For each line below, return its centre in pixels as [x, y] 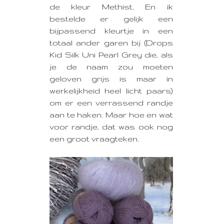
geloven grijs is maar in [111, 78]
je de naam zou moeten [111, 66]
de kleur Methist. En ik [111, 6]
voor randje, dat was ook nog [111, 126]
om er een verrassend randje [111, 102]
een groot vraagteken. [94, 138]
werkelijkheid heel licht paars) [111, 90]
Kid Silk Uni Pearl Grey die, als [111, 54]
